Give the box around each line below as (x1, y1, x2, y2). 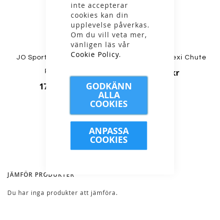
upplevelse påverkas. (70, 20, 150, 29)
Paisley (44, 68, 71, 75)
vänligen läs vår (70, 39, 130, 49)
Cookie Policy (70, 49, 119, 59)
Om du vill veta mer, (70, 29, 147, 39)
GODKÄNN (85, 80, 132, 92)
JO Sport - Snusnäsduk (17, 54, 99, 61)
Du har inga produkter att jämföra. (7, 189, 118, 197)
